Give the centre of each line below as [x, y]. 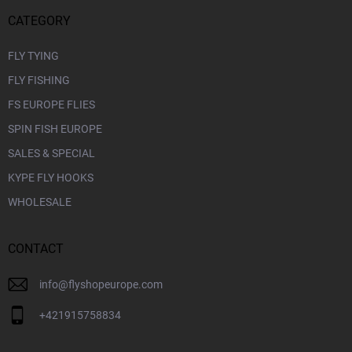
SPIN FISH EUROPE [55, 128]
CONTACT [36, 248]
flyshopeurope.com [115, 284]
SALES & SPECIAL [51, 153]
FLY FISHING [39, 80]
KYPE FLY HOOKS [51, 177]
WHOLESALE [40, 202]
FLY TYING [33, 55]
